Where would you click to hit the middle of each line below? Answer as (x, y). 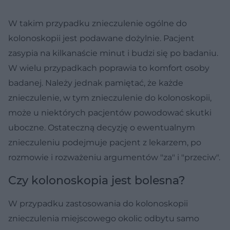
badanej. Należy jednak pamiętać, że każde (96, 83)
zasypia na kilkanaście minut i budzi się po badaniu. (113, 53)
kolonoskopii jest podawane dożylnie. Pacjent (101, 38)
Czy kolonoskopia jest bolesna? (97, 180)
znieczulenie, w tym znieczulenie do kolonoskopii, (110, 98)
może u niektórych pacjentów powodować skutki (110, 112)
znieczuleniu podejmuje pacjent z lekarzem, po (105, 142)
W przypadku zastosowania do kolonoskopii (98, 203)
